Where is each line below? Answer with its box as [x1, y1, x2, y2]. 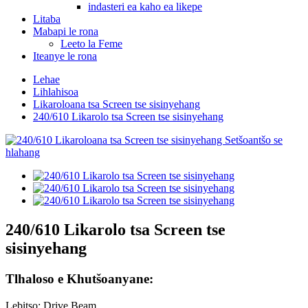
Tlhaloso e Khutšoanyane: [5, 271, 153, 286]
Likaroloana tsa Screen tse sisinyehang [33, 98, 200, 110]
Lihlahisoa [33, 86, 78, 98]
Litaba [33, 13, 60, 25]
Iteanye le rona [33, 50, 97, 62]
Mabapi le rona [33, 25, 98, 37]
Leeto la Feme [60, 38, 122, 49]
